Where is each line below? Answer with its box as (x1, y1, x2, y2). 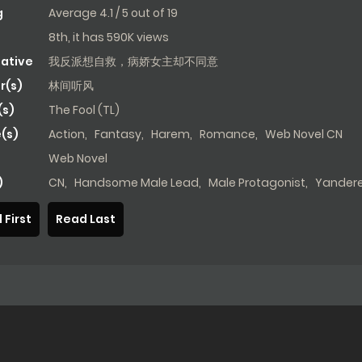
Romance (200, 125, 255, 142)
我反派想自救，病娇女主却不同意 (48, 53, 218, 69)
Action (48, 125, 85, 142)
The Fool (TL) (48, 101, 120, 118)
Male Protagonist (208, 174, 305, 191)
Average (48, 4, 99, 21)
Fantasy (95, 125, 141, 142)
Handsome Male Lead (74, 174, 199, 191)
